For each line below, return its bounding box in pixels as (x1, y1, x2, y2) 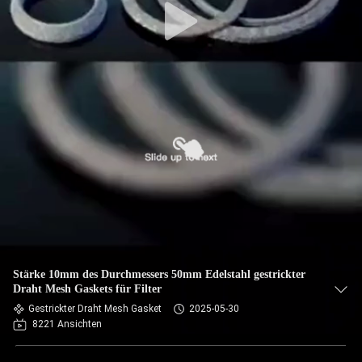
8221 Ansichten (32, 318, 102, 330)
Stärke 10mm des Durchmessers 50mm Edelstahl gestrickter (13, 268, 305, 280)
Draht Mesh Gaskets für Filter (13, 283, 162, 295)
